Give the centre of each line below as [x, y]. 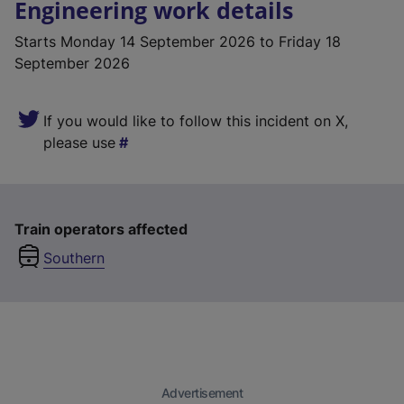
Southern [74, 258]
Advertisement [202, 393]
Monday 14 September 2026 [158, 41]
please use [79, 142]
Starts [35, 41]
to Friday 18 [298, 41]
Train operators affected [101, 229]
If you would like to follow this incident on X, [196, 121]
